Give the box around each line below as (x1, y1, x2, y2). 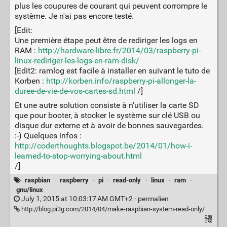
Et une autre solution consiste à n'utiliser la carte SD (14, 100, 199, 110)
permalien (137, 194, 169, 203)
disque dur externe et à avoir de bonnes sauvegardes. (14, 121, 204, 131)
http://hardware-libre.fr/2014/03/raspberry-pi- (37, 46, 201, 56)
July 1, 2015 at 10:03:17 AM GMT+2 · (19, 194, 138, 203)
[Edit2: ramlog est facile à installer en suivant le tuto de (14, 66, 210, 76)
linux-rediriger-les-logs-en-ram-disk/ (14, 56, 139, 66)
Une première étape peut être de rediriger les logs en (14, 35, 198, 46)
